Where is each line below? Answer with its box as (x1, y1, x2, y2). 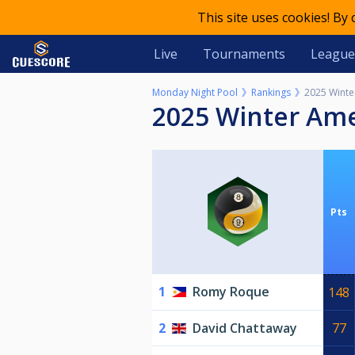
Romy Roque (193, 283, 269, 301)
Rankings (251, 86, 291, 99)
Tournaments (202, 45, 285, 63)
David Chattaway (193, 319, 297, 338)
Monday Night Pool (152, 86, 238, 99)
